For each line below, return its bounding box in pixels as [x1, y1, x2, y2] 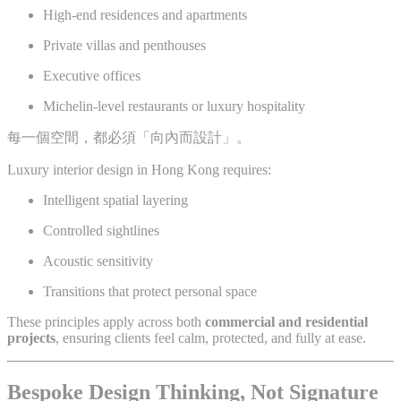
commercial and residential [205, 313, 368, 329]
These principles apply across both [7, 313, 205, 329]
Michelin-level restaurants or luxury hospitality [43, 98, 305, 114]
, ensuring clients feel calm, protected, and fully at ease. [55, 329, 366, 346]
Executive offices [43, 67, 141, 83]
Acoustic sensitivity [43, 252, 153, 269]
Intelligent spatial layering [43, 192, 188, 208]
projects [7, 329, 55, 346]
